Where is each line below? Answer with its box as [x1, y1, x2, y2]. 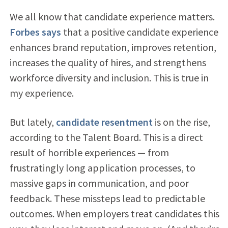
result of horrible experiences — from [9, 146, 169, 159]
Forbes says [9, 25, 61, 38]
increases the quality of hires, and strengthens [9, 55, 206, 69]
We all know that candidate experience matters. [9, 10, 215, 23]
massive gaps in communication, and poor [9, 176, 189, 189]
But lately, [9, 115, 56, 128]
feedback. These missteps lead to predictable [9, 191, 205, 205]
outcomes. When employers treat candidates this [9, 207, 219, 220]
